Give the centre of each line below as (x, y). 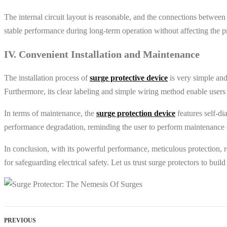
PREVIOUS (20, 220)
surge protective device (129, 78)
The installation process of (47, 78)
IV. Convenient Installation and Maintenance (102, 54)
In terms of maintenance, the (50, 113)
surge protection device (136, 113)
